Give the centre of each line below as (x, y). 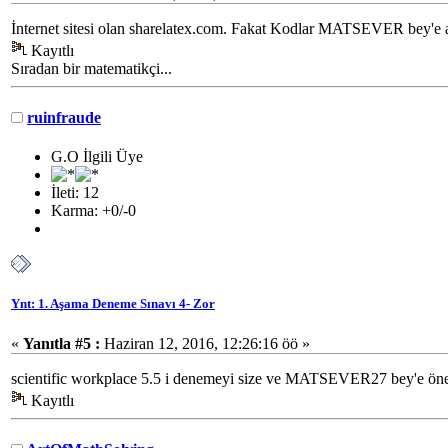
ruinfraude (64, 118)
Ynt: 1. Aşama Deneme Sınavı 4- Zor (113, 304)
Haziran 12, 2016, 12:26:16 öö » (205, 343)
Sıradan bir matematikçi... (91, 68)
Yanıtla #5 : (61, 343)
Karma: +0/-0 (93, 211)
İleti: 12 (75, 193)
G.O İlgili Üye (97, 157)
